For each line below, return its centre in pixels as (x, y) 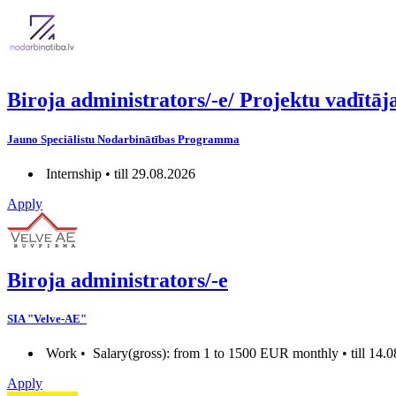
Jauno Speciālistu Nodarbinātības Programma (123, 139)
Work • (66, 354)
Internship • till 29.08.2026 (119, 173)
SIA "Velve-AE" (47, 318)
